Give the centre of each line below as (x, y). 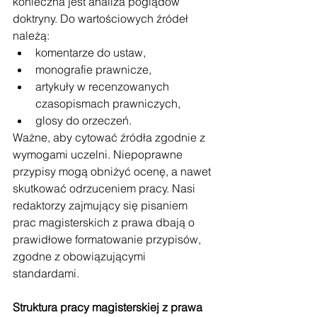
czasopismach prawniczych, (108, 103)
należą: (31, 35)
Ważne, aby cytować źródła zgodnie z (110, 137)
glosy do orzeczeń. (83, 120)
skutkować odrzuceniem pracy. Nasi (105, 188)
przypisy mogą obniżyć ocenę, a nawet (113, 171)
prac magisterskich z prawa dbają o (105, 222)
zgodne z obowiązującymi (81, 256)
